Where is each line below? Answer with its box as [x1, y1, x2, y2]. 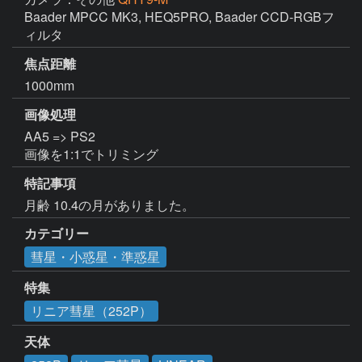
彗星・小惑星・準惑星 [31, 247, 160, 267]
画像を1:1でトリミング [24, 144, 158, 163]
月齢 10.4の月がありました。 [24, 195, 195, 214]
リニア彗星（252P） [31, 301, 152, 321]
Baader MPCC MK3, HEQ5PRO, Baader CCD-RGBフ [24, 7, 335, 27]
